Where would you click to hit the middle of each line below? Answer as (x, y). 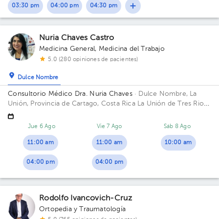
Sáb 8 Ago (177, 127)
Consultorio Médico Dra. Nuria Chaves (70, 94)
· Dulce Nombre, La (164, 94)
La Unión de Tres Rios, (173, 104)
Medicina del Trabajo (131, 49)
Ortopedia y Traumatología (82, 209)
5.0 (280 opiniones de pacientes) (93, 60)
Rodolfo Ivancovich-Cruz (86, 198)
